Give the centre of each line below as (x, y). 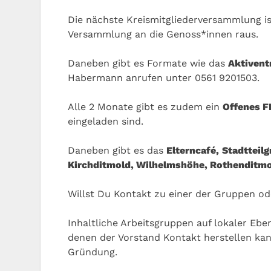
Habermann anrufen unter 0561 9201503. (164, 77)
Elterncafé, (193, 150)
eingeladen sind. (106, 121)
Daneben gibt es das (117, 150)
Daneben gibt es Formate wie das (148, 63)
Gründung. (93, 252)
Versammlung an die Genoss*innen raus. (163, 34)
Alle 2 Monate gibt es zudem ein (145, 106)
